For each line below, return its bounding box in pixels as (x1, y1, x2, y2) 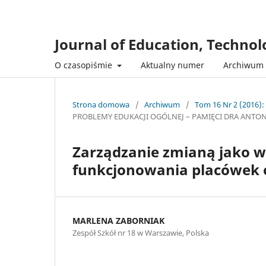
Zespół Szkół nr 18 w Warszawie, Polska (72, 227, 209, 238)
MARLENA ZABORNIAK (72, 214, 164, 226)
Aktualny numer (140, 59, 204, 71)
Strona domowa (72, 99, 129, 110)
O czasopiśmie (55, 59, 115, 71)
